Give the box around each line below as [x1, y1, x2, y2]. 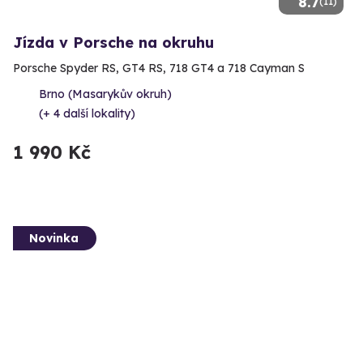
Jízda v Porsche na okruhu [13, 33, 214, 53]
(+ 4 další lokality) [39, 106, 135, 122]
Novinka [29, 231, 79, 246]
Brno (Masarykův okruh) [39, 87, 172, 102]
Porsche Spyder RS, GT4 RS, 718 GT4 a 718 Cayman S [13, 61, 305, 76]
